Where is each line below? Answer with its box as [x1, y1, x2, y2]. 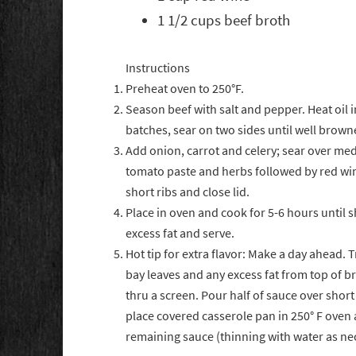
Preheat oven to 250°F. [126, 80, 245, 98]
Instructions [126, 60, 191, 77]
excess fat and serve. [126, 225, 235, 242]
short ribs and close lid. [126, 184, 250, 201]
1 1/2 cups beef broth [157, 10, 291, 31]
